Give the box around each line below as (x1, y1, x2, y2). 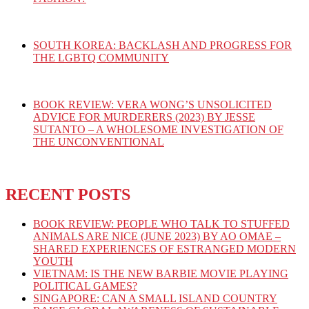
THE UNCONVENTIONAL (33, 135, 164, 148)
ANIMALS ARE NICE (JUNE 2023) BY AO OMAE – (33, 230, 281, 242)
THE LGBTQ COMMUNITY (33, 51, 169, 63)
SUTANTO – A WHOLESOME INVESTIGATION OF (33, 123, 283, 135)
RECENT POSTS (6, 185, 130, 203)
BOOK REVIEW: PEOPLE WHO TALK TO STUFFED (33, 217, 290, 230)
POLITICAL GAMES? (33, 279, 137, 292)
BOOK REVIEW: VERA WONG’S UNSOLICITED (33, 98, 272, 110)
